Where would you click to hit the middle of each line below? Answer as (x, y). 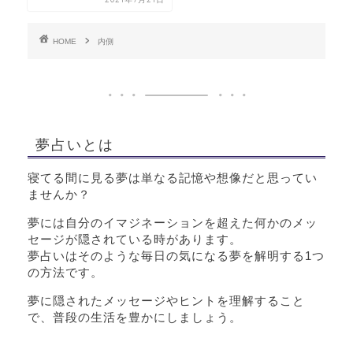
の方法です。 (65, 273)
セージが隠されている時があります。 (135, 240)
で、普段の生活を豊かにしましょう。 (135, 318)
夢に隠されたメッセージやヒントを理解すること (166, 301)
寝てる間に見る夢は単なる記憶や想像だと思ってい (173, 177)
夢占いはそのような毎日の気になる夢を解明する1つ (176, 256)
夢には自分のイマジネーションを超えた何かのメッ (173, 223)
